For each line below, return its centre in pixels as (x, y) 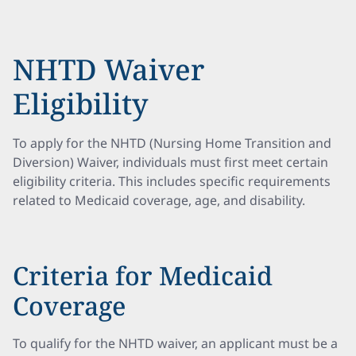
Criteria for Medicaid (143, 275)
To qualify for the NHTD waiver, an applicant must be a (175, 343)
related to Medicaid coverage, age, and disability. (159, 200)
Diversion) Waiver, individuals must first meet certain (170, 162)
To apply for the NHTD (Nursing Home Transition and (172, 143)
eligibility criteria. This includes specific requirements (172, 181)
